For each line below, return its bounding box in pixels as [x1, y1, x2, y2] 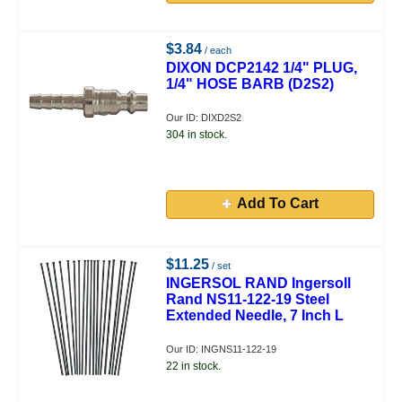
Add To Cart [236, 196, 319, 211]
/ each [202, 45, 232, 56]
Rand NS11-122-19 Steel [166, 292, 330, 307]
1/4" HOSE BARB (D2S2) [166, 76, 335, 92]
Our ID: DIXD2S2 [166, 112, 242, 123]
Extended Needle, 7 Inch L [166, 308, 345, 323]
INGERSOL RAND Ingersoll [166, 275, 352, 291]
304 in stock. [166, 128, 228, 141]
